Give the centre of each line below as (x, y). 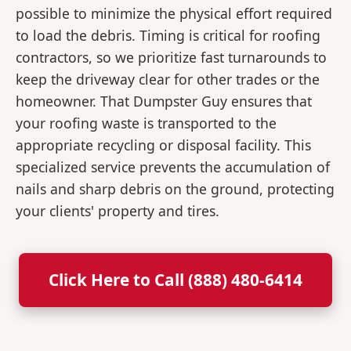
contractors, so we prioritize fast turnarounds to (171, 58)
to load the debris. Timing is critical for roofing (168, 36)
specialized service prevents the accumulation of (173, 167)
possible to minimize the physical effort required (174, 14)
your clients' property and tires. (118, 211)
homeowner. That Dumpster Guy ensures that (164, 101)
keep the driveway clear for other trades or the (168, 80)
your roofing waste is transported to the (146, 123)
